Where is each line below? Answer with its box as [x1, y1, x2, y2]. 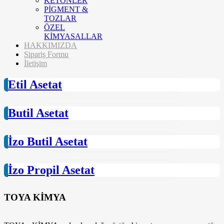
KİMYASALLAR [44, 32, 102, 40]
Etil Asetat [8, 77, 62, 91]
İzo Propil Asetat [8, 163, 94, 176]
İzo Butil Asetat [8, 134, 87, 148]
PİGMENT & [44, 5, 88, 13]
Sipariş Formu [24, 50, 68, 58]
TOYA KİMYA [4, 191, 66, 202]
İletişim [24, 59, 47, 67]
